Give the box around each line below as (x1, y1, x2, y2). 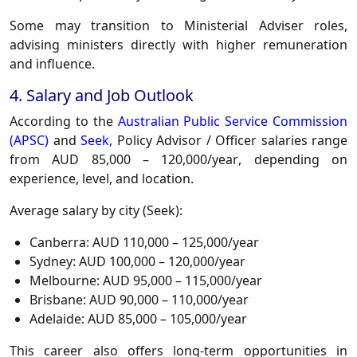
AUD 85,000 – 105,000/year (84, 310, 247, 328)
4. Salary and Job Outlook (10, 84, 194, 107)
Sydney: (29, 253, 76, 271)
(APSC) (10, 131, 49, 150)
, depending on (238, 151, 348, 169)
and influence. (10, 55, 95, 73)
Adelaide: (29, 310, 84, 328)
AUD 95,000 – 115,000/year (100, 272, 262, 290)
